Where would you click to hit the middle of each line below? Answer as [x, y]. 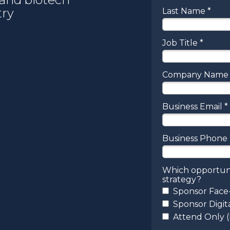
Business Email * [195, 107]
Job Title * [183, 43]
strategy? [182, 179]
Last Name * [187, 11]
